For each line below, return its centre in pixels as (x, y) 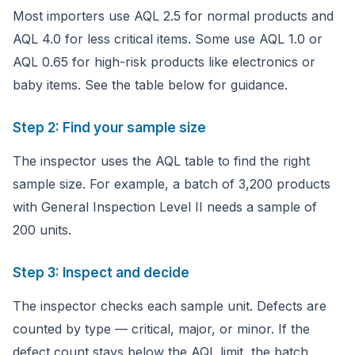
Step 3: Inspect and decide (101, 273)
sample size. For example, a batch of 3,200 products (172, 184)
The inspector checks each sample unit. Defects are (170, 306)
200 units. (42, 230)
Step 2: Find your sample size (109, 128)
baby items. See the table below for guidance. (150, 85)
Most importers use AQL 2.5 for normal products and (173, 16)
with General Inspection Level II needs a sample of (165, 207)
